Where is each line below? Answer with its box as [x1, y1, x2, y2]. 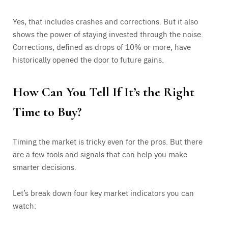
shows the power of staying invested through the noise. [13, 28, 203, 40]
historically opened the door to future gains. [13, 54, 164, 65]
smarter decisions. [13, 161, 76, 172]
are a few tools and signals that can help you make [13, 148, 187, 159]
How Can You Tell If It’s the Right [13, 83, 194, 100]
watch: [13, 199, 36, 211]
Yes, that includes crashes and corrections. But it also [13, 16, 198, 27]
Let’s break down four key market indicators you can [13, 187, 194, 198]
